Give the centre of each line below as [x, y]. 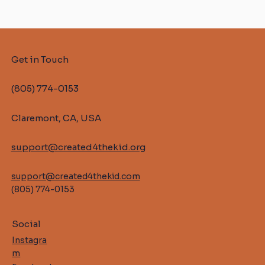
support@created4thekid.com [75, 176]
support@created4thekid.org [78, 147]
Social [26, 224]
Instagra [30, 240]
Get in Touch [40, 60]
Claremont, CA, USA [56, 118]
